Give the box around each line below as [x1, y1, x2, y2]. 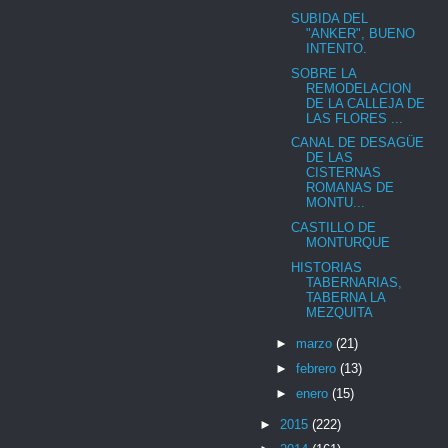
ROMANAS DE [306, 180, 395, 196]
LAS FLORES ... [306, 110, 404, 126]
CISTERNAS [306, 165, 382, 181]
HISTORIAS [291, 259, 363, 275]
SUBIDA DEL [291, 10, 369, 26]
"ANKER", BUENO [306, 25, 416, 41]
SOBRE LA [291, 65, 357, 81]
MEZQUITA [306, 304, 374, 320]
